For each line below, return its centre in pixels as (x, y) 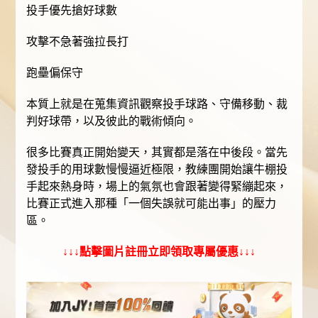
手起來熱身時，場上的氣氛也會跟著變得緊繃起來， (157, 187)
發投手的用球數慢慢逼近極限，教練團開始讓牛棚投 (157, 170)
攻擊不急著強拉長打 (78, 42)
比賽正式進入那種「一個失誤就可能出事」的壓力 (152, 204)
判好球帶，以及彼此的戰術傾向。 (112, 121)
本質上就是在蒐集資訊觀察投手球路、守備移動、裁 (157, 104)
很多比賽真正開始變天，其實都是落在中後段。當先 (157, 153)
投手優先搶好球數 (72, 11)
